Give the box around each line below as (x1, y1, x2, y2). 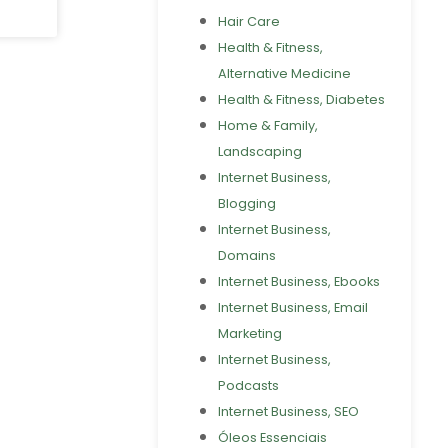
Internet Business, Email (217, 298, 368, 316)
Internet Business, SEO (217, 402, 359, 420)
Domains (217, 246, 276, 264)
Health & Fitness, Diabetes (217, 90, 385, 108)
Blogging (217, 194, 276, 212)
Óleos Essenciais (217, 428, 327, 446)
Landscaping (217, 142, 302, 160)
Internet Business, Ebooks (217, 272, 380, 290)
